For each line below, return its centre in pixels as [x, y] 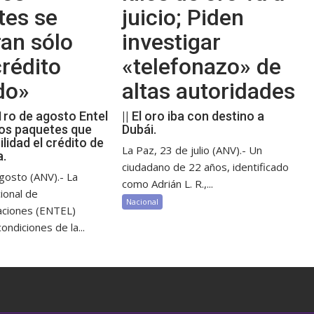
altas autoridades [209, 91]
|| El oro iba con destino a [193, 116]
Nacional [143, 202]
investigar [172, 42]
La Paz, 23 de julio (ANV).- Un [192, 150]
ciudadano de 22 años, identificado [206, 167]
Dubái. [139, 129]
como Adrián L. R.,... [168, 184]
